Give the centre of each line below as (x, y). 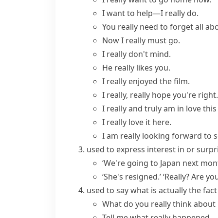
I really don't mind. (136, 54)
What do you (127, 204)
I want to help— (131, 13)
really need (138, 27)
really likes (134, 68)
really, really (128, 95)
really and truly (134, 109)
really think (171, 204)
